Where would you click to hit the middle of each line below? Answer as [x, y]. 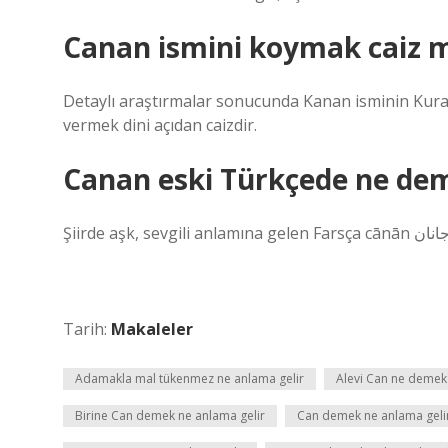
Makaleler [152, 329]
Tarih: [87, 329]
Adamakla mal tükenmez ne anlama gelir [189, 378]
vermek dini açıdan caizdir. [160, 125]
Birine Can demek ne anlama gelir [170, 415]
